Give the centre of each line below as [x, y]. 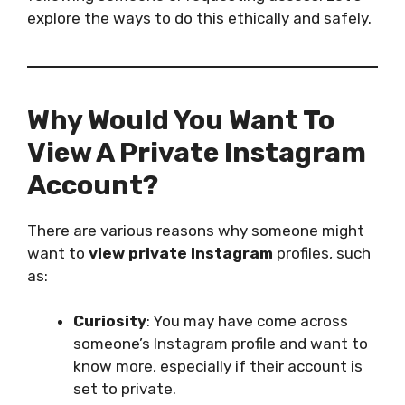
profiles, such [322, 253]
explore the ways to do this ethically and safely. [199, 18]
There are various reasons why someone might [196, 230]
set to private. [125, 389]
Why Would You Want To [181, 120]
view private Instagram [181, 253]
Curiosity [110, 321]
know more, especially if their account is [218, 367]
